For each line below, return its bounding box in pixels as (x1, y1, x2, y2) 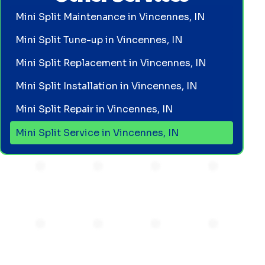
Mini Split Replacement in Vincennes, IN (15, 56, 207, 69)
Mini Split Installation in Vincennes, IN (15, 79, 198, 92)
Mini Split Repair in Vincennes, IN (15, 103, 174, 116)
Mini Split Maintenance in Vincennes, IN (15, 10, 206, 23)
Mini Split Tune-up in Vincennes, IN (15, 33, 183, 46)
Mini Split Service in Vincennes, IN (15, 126, 180, 139)
